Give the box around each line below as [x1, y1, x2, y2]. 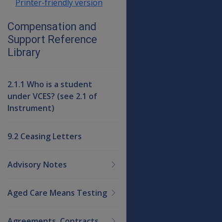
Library [7, 46, 40, 58]
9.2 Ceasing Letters [7, 130, 82, 142]
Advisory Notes [7, 159, 67, 170]
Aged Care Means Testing [7, 187, 107, 198]
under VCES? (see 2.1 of [7, 90, 97, 102]
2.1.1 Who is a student [7, 78, 92, 90]
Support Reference [7, 33, 97, 46]
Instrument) [7, 102, 55, 113]
